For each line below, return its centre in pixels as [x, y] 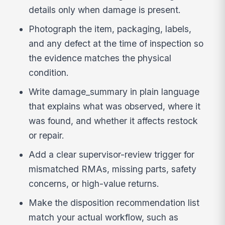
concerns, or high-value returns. [94, 183]
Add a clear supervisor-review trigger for [112, 154]
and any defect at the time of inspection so [116, 44]
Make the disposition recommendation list [114, 202]
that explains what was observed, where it [115, 106]
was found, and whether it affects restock [114, 121]
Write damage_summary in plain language [114, 92]
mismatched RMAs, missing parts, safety [113, 169]
